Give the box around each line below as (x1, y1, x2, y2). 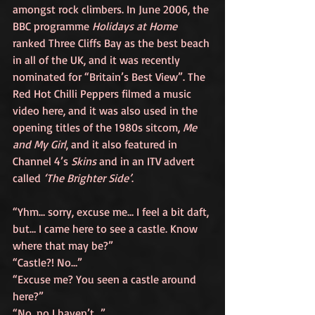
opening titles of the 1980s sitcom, (13, 120, 183, 134)
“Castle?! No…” (13, 255, 82, 269)
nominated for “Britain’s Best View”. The (13, 70, 208, 84)
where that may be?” (13, 238, 113, 252)
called (13, 171, 44, 185)
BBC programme (13, 19, 92, 33)
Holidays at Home (92, 19, 177, 33)
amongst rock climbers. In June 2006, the (13, 2, 212, 16)
